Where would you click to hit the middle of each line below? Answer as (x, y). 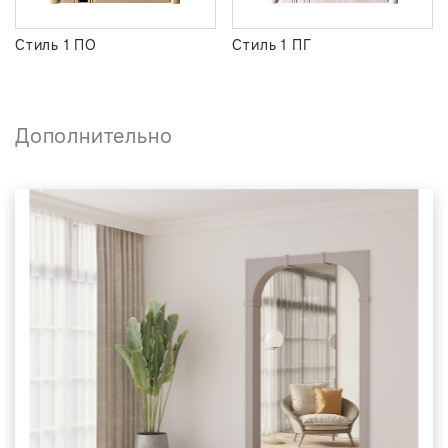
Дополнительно (94, 137)
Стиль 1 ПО (56, 45)
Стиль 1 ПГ (272, 45)
